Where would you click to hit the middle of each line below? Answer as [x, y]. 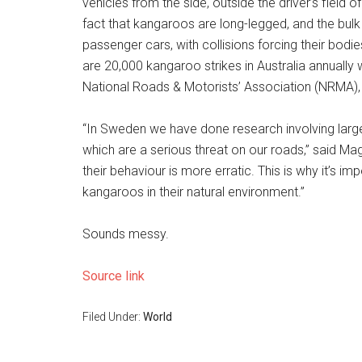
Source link [114, 276]
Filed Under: [113, 317]
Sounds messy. [126, 234]
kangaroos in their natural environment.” [194, 192]
